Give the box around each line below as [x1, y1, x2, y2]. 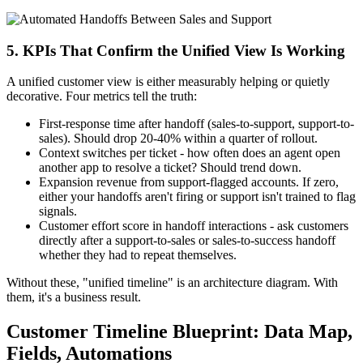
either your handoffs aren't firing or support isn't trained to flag [39, 190, 356, 204]
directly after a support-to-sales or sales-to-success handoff [39, 233, 335, 248]
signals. [39, 204, 77, 219]
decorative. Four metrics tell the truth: [6, 89, 197, 104]
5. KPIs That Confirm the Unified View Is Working [6, 41, 345, 59]
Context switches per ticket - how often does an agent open [39, 146, 340, 160]
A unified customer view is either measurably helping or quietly [6, 75, 330, 89]
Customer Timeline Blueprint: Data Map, [6, 321, 352, 343]
